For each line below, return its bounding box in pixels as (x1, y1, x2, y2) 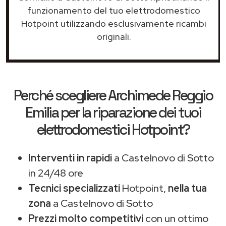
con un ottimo (143, 211, 208, 225)
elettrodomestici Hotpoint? (36, 120, 190, 139)
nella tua (168, 181, 207, 195)
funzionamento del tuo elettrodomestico (27, 4, 200, 16)
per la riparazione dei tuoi (58, 103, 201, 122)
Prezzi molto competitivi (28, 211, 143, 225)
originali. (96, 30, 131, 42)
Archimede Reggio (108, 86, 213, 104)
